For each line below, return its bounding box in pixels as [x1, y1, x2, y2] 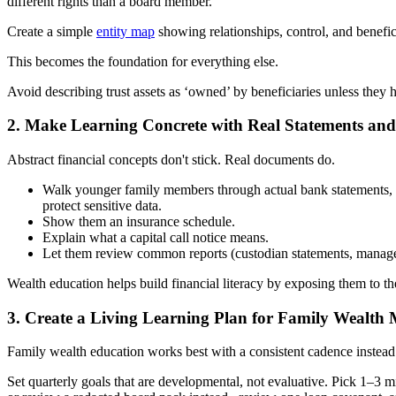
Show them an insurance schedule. [42, 213, 235, 229]
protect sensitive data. [42, 197, 162, 213]
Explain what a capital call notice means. [42, 229, 269, 245]
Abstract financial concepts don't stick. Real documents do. [7, 151, 335, 167]
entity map [96, 23, 155, 39]
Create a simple [7, 23, 96, 39]
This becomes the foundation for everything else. [7, 53, 278, 69]
